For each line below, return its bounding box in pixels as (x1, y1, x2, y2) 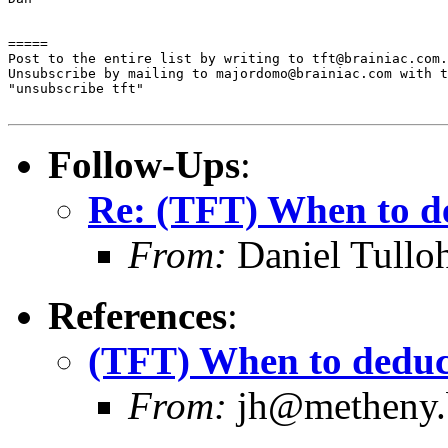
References (48, 293, 227, 337)
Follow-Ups (48, 142, 240, 186)
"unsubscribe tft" (8, 80, 144, 96)
